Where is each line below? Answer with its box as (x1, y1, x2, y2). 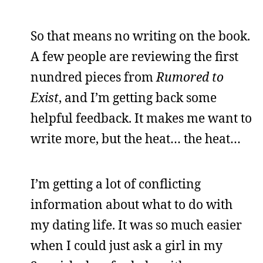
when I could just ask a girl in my (31, 237, 222, 254)
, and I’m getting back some (59, 89, 217, 106)
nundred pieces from (31, 69, 156, 85)
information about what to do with (31, 196, 232, 213)
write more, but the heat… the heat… (31, 130, 241, 147)
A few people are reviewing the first (31, 48, 238, 65)
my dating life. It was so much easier (31, 217, 242, 233)
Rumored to (156, 69, 224, 85)
